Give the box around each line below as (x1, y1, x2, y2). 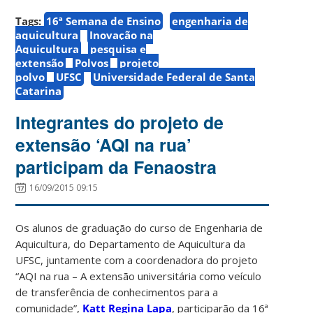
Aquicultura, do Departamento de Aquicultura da (15, 236, 246, 251)
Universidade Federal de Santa (93, 69, 256, 84)
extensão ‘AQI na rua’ (15, 131, 192, 157)
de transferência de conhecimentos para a (15, 284, 219, 299)
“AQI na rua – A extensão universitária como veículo (15, 268, 262, 283)
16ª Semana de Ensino (46, 13, 161, 28)
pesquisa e (90, 41, 147, 56)
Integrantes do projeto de (15, 109, 224, 135)
